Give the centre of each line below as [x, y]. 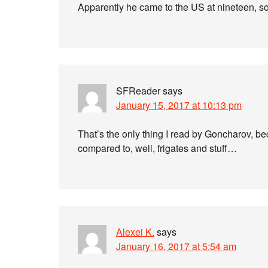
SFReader [138, 91]
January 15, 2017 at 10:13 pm [179, 105]
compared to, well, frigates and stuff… [157, 148]
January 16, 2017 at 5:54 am [176, 246]
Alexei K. [135, 232]
